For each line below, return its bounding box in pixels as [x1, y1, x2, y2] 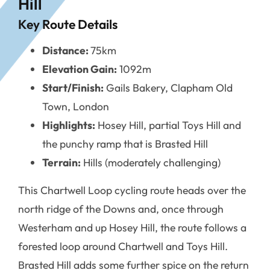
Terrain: [42, 155, 81, 170]
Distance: [42, 43, 90, 58]
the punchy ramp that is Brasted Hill [42, 137, 208, 151]
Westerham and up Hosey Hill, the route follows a [18, 221, 246, 235]
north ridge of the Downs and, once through [18, 202, 224, 216]
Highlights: [42, 118, 95, 133]
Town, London [42, 99, 109, 114]
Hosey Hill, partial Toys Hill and [95, 118, 241, 133]
